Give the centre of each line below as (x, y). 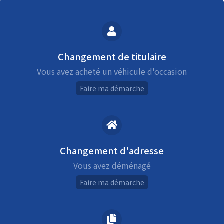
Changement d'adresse (112, 151)
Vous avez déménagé (112, 166)
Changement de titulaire (112, 57)
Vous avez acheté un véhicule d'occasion (112, 72)
